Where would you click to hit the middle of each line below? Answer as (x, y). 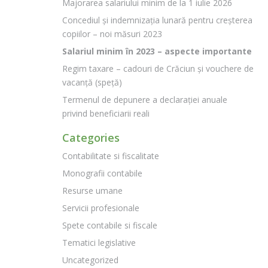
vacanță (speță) (92, 82)
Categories (91, 138)
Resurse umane (92, 191)
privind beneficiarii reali (106, 113)
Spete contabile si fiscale (110, 225)
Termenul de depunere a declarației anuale (145, 100)
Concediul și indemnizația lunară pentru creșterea (157, 20)
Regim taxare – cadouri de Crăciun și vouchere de (158, 68)
